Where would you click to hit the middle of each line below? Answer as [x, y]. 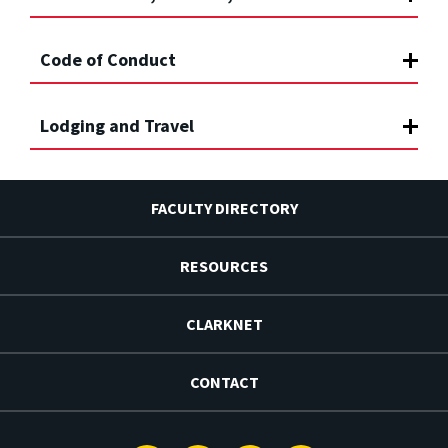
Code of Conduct [108, 59]
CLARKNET [224, 323]
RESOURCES [224, 265]
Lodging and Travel [117, 125]
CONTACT [224, 381]
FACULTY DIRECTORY [224, 207]
